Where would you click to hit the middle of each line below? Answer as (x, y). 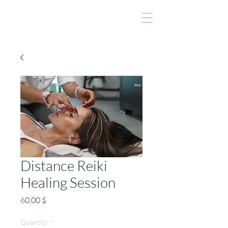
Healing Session (68, 182)
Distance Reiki (64, 165)
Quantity (34, 222)
